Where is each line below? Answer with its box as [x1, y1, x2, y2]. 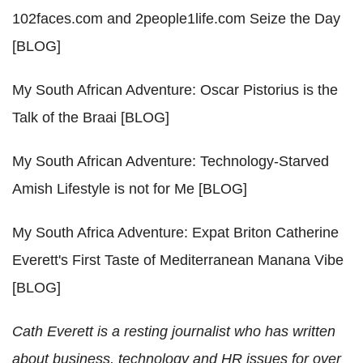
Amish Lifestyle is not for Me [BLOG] [12, 181, 247, 198]
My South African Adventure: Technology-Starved [12, 153, 329, 170]
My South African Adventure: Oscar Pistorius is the [12, 82, 338, 99]
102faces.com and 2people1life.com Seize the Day [12, 11, 340, 28]
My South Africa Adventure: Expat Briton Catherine [12, 224, 339, 241]
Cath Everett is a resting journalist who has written [12, 323, 335, 340]
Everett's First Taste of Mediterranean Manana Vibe [12, 252, 344, 269]
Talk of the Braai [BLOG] [12, 109, 169, 126]
